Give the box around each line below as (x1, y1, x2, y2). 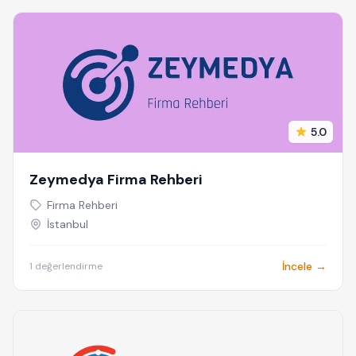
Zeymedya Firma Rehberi (29, 170, 203, 189)
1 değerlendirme (29, 260, 103, 273)
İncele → (282, 259, 327, 273)
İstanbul (47, 217, 88, 231)
